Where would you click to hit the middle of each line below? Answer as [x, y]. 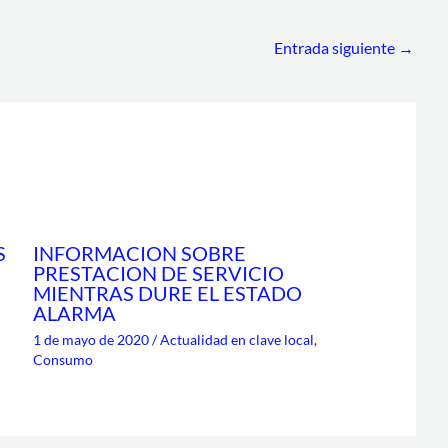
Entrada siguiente [336, 47]
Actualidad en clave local [236, 340]
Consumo [62, 360]
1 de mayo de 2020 [92, 340]
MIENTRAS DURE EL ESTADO [167, 293]
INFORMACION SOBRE [139, 253]
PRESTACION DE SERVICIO [158, 273]
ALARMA [74, 313]
